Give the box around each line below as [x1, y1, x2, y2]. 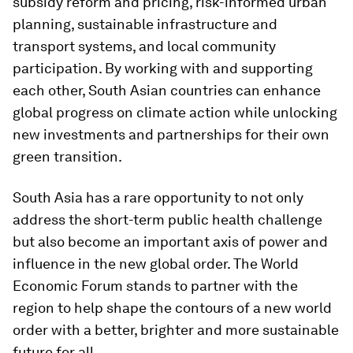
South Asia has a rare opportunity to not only [13, 189, 303, 206]
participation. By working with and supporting [13, 60, 313, 76]
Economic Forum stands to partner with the [13, 277, 298, 294]
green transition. [13, 148, 122, 165]
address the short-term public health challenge [13, 211, 322, 228]
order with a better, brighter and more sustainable [13, 321, 339, 338]
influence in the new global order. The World [13, 255, 299, 272]
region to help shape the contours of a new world [13, 299, 332, 316]
